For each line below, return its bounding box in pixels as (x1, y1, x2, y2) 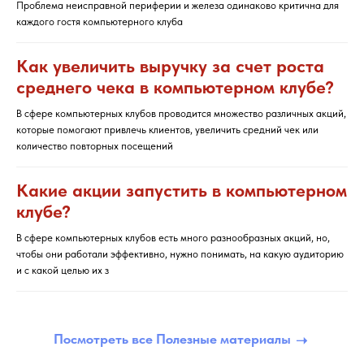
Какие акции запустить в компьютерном (16, 180, 347, 201)
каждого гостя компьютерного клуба (16, 15, 183, 28)
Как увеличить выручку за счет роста (16, 55, 324, 76)
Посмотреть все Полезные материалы (54, 331, 291, 347)
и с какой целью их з (16, 264, 109, 276)
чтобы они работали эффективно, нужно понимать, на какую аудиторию (16, 248, 344, 260)
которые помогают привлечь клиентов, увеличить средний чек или (16, 123, 318, 136)
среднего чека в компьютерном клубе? (16, 76, 334, 97)
